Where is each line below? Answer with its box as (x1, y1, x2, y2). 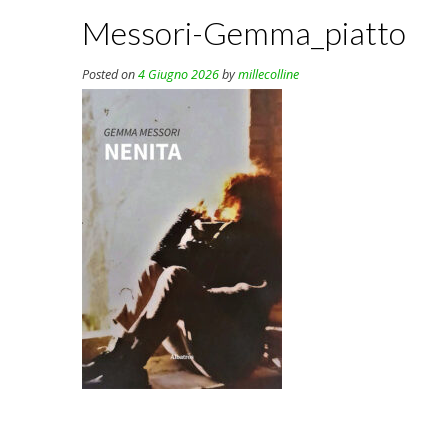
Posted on (82, 66, 138, 84)
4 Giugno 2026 (138, 66, 219, 84)
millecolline (238, 66, 299, 84)
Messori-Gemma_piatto (82, 12, 406, 52)
